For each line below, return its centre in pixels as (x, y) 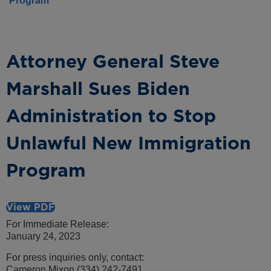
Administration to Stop (111, 116)
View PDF (31, 207)
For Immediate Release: (57, 224)
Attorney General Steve (113, 61)
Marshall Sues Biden (98, 89)
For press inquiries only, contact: (75, 257)
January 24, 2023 (43, 237)
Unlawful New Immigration (129, 143)
